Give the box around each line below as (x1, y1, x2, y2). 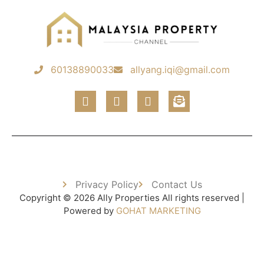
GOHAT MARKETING (115, 205, 201, 217)
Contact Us (151, 179, 202, 191)
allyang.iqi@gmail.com (130, 64, 230, 76)
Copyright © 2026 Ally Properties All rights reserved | (19, 192, 245, 204)
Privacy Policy (75, 179, 138, 191)
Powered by (63, 205, 116, 217)
